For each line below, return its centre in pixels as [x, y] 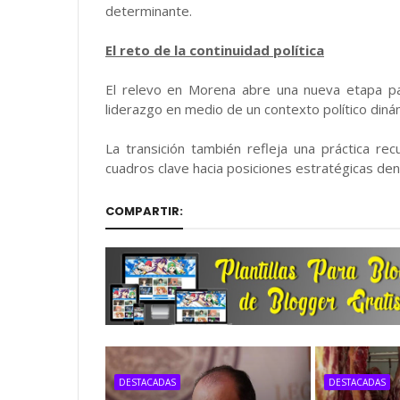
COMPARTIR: [144, 211]
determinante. [149, 11]
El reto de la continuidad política [215, 50]
